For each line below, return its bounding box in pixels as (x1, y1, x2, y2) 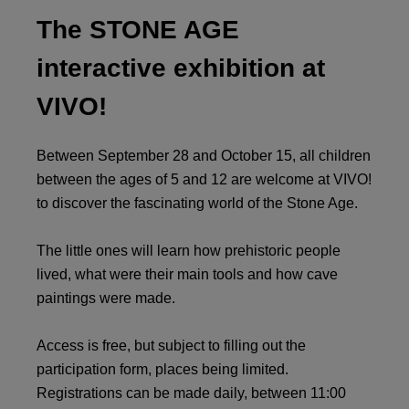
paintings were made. (37, 290, 175, 306)
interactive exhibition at (37, 54, 325, 82)
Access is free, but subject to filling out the (37, 338, 306, 353)
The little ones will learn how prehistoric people (37, 243, 341, 258)
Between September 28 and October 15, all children (37, 148, 371, 163)
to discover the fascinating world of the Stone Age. (37, 195, 358, 211)
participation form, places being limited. (37, 362, 288, 377)
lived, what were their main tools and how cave (37, 267, 338, 282)
